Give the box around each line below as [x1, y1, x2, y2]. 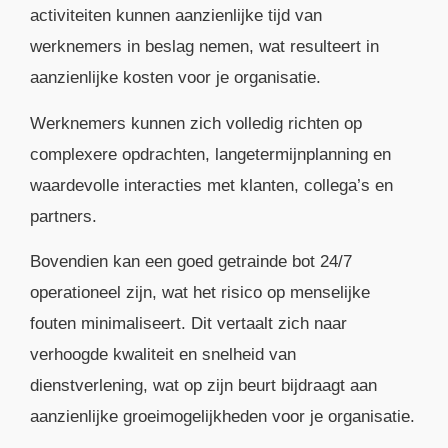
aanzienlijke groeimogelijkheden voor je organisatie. [30, 407, 415, 427]
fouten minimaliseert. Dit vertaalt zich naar [30, 314, 347, 334]
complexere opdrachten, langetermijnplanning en [30, 144, 391, 164]
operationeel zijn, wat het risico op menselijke [30, 283, 370, 303]
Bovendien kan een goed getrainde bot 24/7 [30, 252, 352, 272]
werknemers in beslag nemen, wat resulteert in [30, 37, 379, 57]
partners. [30, 206, 97, 226]
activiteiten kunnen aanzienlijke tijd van [30, 6, 322, 26]
